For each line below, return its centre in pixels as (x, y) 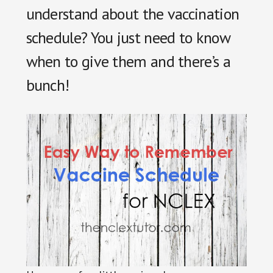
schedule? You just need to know (128, 37)
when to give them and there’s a (128, 61)
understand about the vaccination (133, 14)
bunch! (48, 85)
